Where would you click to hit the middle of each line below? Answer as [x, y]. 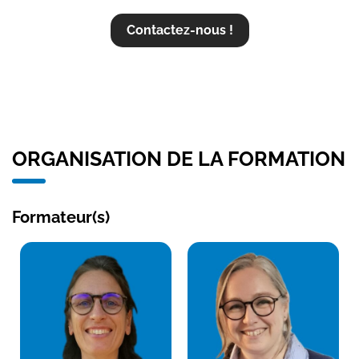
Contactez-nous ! [179, 30]
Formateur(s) [61, 217]
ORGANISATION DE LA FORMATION [179, 158]
